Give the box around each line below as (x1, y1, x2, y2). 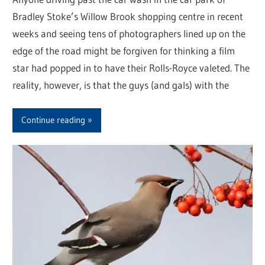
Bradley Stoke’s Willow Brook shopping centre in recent (12, 9, 244, 22)
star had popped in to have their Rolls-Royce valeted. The (12, 61, 250, 74)
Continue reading (21, 114, 86, 126)
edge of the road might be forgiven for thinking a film (12, 44, 235, 57)
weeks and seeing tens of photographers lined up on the (12, 27, 246, 40)
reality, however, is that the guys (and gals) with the (12, 78, 230, 91)
